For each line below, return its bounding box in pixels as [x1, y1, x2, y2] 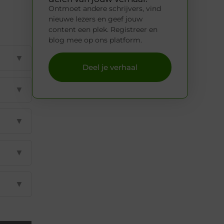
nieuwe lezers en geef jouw [48, 14, 142, 23]
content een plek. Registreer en [48, 24, 157, 34]
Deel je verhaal [82, 62, 137, 72]
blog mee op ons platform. [48, 35, 142, 44]
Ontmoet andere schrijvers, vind [48, 3, 161, 13]
